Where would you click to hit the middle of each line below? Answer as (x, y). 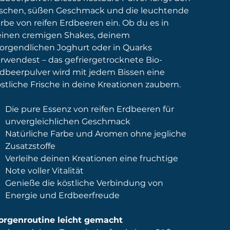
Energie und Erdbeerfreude (63, 195)
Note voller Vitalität (45, 170)
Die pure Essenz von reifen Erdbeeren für (90, 109)
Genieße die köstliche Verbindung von (84, 183)
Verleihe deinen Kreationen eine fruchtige (92, 158)
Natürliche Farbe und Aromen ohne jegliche (96, 133)
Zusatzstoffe (31, 146)
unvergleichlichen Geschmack (68, 121)
